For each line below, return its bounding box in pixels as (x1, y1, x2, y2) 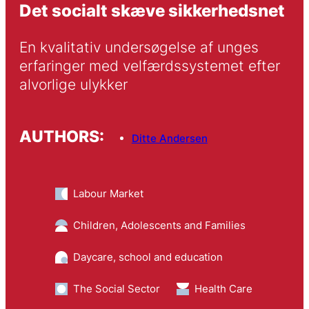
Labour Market (72, 187, 143, 201)
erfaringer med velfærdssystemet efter (19, 57, 280, 75)
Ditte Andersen (131, 131, 208, 145)
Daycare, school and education (72, 250, 223, 264)
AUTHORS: (19, 126, 104, 146)
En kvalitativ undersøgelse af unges (19, 39, 259, 57)
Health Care (194, 282, 252, 296)
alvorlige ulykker (19, 76, 128, 94)
